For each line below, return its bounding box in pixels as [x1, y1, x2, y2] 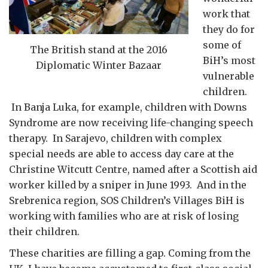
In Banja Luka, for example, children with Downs [9, 101, 247, 114]
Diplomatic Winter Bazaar [36, 59, 162, 72]
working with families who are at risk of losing [9, 210, 239, 223]
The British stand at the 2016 [30, 44, 167, 56]
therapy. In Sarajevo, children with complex [9, 132, 222, 145]
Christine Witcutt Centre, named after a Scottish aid [9, 163, 257, 176]
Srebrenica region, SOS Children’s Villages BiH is [9, 194, 245, 207]
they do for [203, 23, 255, 36]
